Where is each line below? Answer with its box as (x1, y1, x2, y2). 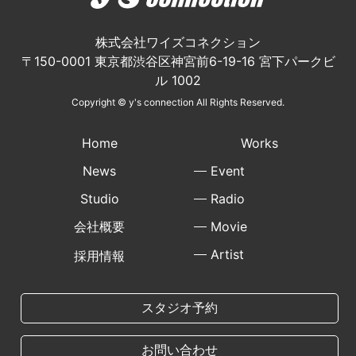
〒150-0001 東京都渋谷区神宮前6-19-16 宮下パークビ (21, 52, 335, 69)
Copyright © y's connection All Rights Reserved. (72, 95, 284, 108)
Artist (211, 246, 245, 262)
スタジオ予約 (141, 299, 219, 315)
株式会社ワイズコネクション (95, 33, 261, 50)
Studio (79, 190, 119, 207)
